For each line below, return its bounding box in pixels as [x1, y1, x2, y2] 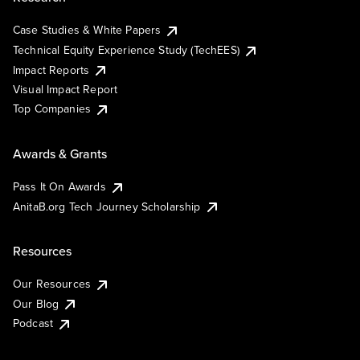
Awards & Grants [13, 144, 107, 162]
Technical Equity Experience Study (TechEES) [13, 42, 239, 59]
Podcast [13, 315, 54, 332]
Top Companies [13, 100, 92, 117]
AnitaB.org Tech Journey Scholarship [13, 198, 201, 215]
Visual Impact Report [13, 81, 118, 98]
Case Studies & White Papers [13, 22, 162, 39]
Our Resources [13, 276, 92, 292]
